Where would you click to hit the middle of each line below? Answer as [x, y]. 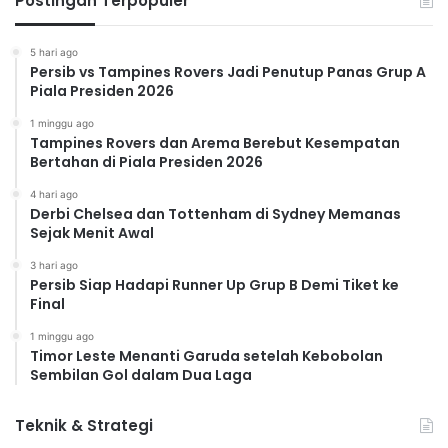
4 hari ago [54, 194]
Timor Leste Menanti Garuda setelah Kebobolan [206, 356]
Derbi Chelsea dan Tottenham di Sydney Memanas [215, 214]
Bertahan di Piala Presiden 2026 [146, 162]
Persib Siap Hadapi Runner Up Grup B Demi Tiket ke [214, 285]
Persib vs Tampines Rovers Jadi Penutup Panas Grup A [228, 72]
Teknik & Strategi [84, 426]
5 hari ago [54, 52]
